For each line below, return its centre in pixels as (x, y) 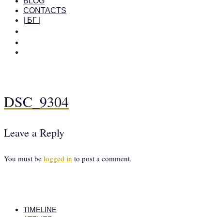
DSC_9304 (36, 101)
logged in (58, 158)
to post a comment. (102, 158)
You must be (24, 158)
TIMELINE (40, 209)
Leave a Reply (34, 132)
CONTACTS (45, 10)
